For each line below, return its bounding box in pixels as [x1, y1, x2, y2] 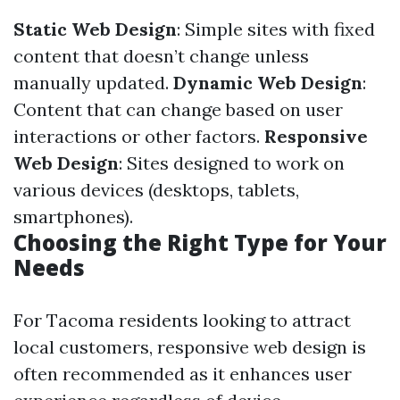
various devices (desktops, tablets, [13, 179, 299, 201]
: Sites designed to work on [119, 152, 345, 174]
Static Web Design [13, 18, 177, 40]
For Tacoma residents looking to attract [13, 309, 351, 331]
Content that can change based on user [13, 98, 343, 121]
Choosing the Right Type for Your [13, 228, 387, 257]
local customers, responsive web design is [13, 336, 366, 358]
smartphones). [13, 205, 133, 228]
